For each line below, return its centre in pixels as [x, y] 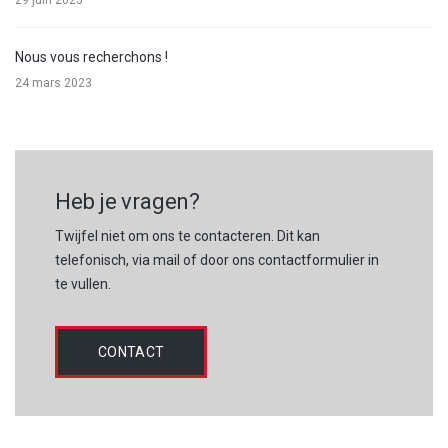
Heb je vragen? [127, 201]
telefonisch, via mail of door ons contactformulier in [217, 259]
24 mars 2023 [53, 82]
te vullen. [83, 283]
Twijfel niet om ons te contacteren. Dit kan [187, 235]
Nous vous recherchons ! [91, 56]
